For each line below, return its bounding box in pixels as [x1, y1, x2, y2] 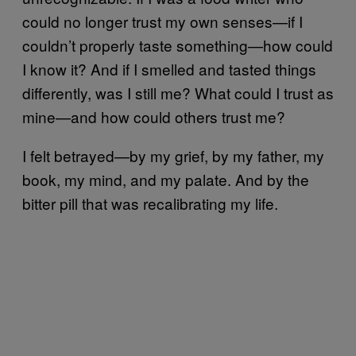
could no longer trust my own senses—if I [22, 10, 303, 32]
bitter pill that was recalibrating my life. [22, 192, 278, 214]
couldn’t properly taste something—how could [22, 34, 333, 56]
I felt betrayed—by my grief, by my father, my [22, 145, 324, 166]
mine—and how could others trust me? [22, 106, 285, 127]
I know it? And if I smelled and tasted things [22, 58, 316, 79]
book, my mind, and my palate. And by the [22, 168, 309, 190]
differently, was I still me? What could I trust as [22, 82, 334, 103]
